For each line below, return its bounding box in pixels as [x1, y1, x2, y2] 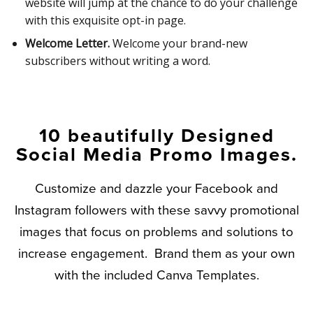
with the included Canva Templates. [54, 268, 259, 284]
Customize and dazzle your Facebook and [35, 181, 278, 197]
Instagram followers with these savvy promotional [14, 203, 299, 219]
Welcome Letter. [25, 36, 110, 52]
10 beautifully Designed [38, 124, 275, 148]
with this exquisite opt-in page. [25, 13, 187, 29]
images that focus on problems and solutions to [20, 224, 293, 240]
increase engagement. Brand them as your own [18, 246, 295, 262]
